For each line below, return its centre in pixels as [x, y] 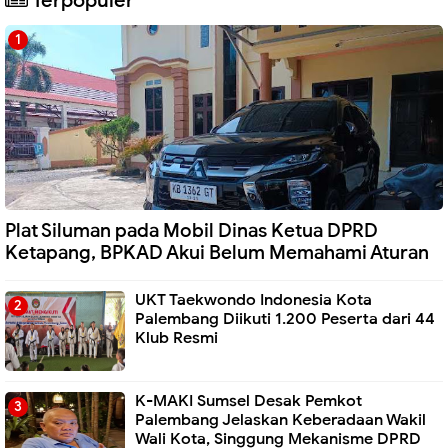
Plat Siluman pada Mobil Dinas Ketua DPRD [191, 231]
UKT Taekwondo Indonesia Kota [253, 299]
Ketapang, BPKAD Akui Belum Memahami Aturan [217, 253]
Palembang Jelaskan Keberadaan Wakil [280, 419]
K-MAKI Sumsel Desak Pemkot [248, 400]
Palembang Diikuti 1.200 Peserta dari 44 [285, 318]
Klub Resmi [176, 337]
